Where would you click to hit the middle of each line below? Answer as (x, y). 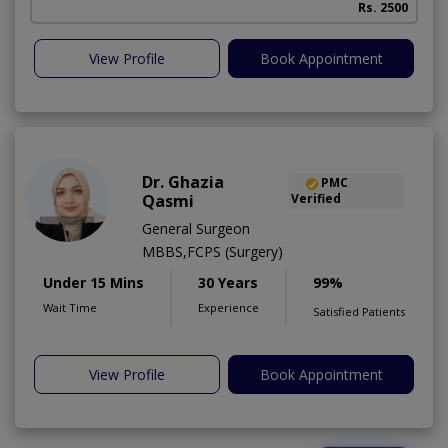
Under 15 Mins (93, 283)
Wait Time (70, 308)
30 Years (228, 283)
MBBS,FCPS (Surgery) (212, 252)
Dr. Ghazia (183, 182)
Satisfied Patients (359, 312)
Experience (228, 308)
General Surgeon (196, 229)
